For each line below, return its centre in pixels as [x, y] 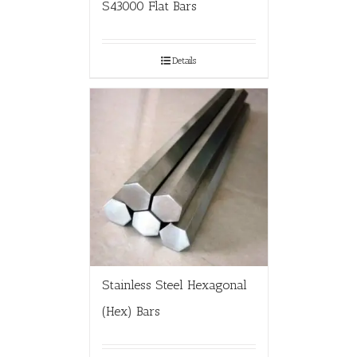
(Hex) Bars [131, 311]
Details [184, 60]
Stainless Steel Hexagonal [174, 284]
